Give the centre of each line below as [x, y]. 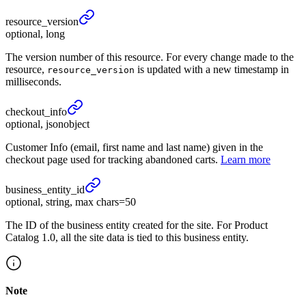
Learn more [246, 159]
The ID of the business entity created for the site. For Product [137, 225]
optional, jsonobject [47, 124]
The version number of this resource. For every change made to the [150, 57]
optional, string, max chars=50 [71, 201]
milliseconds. [33, 81]
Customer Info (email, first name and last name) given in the [134, 147]
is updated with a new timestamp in [212, 69]
